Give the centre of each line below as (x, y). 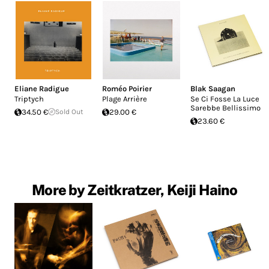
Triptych (29, 99)
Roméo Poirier (127, 89)
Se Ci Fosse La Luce (225, 99)
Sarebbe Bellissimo (225, 108)
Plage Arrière (125, 99)
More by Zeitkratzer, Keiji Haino (134, 190)
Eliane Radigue (42, 89)
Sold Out (69, 112)
